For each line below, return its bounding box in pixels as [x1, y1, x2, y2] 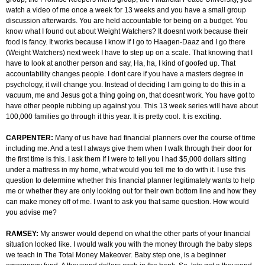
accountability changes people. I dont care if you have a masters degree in [6, 70, 244, 79]
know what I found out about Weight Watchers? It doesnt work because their [6, 27, 248, 36]
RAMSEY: [6, 230, 40, 238]
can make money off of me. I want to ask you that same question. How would [6, 198, 249, 206]
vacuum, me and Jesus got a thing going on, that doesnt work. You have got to [6, 91, 255, 100]
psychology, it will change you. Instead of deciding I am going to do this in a [6, 80, 245, 89]
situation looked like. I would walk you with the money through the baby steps [6, 240, 252, 249]
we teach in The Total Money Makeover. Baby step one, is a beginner [6, 251, 226, 260]
